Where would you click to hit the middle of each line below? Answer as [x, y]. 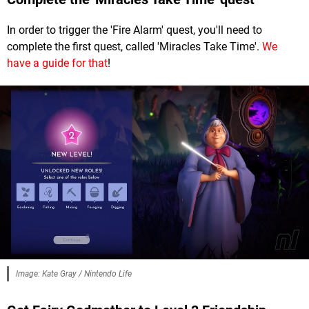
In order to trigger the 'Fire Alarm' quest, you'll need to [134, 30]
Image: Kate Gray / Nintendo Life [74, 274]
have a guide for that [57, 63]
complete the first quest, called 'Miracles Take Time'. [134, 47]
